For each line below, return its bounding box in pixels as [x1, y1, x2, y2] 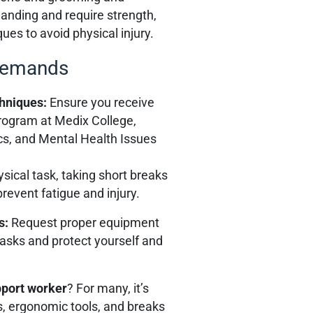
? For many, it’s [67, 281, 150, 296]
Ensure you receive [50, 95, 155, 110]
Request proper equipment [11, 215, 160, 230]
